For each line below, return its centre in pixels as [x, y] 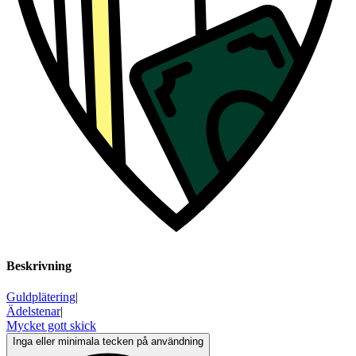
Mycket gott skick [51, 326]
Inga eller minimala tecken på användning [108, 342]
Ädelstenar [33, 311]
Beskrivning [39, 266]
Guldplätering [41, 297]
